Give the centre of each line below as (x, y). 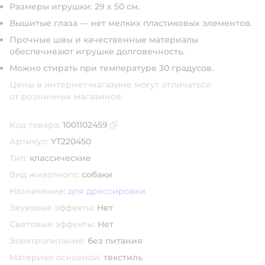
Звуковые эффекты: (52, 208)
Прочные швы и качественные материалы (104, 40)
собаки (97, 174)
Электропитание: (47, 241)
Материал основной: (55, 257)
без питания (115, 241)
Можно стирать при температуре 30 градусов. (112, 68)
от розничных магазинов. (66, 96)
